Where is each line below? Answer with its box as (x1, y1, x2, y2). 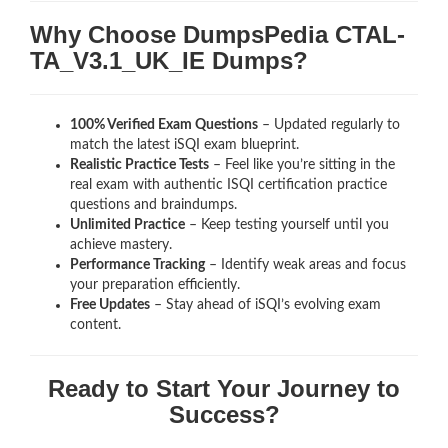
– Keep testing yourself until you (185, 217, 389, 232)
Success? (168, 400, 280, 428)
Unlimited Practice (70, 217, 185, 232)
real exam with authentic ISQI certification (70, 177, 337, 192)
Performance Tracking (70, 257, 205, 272)
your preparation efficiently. (70, 277, 240, 292)
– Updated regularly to (258, 117, 400, 132)
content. (70, 317, 121, 332)
